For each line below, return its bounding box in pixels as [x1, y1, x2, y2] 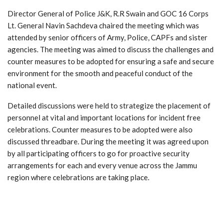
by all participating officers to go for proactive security [7, 148, 190, 158]
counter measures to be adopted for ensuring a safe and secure [7, 56, 214, 66]
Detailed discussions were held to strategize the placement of [7, 101, 211, 110]
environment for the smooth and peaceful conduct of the [7, 68, 193, 78]
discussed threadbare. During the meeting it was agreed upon [7, 136, 209, 146]
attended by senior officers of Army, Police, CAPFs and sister [7, 32, 208, 42]
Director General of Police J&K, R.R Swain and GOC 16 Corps [7, 8, 209, 18]
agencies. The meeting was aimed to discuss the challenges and [7, 44, 214, 54]
